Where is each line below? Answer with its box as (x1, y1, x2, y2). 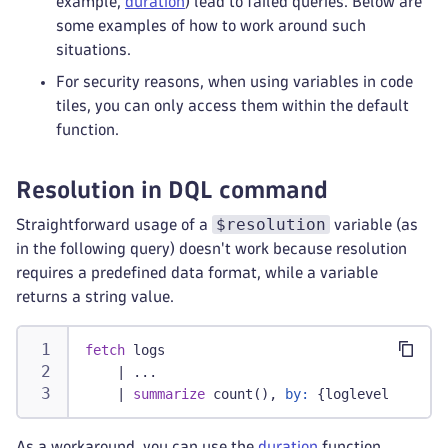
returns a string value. (16, 289, 174, 304)
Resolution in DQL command (16, 178, 328, 201)
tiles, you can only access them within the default (56, 98, 409, 113)
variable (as (330, 217, 418, 232)
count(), (205, 386, 285, 402)
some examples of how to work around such (56, 18, 366, 33)
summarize (133, 386, 205, 402)
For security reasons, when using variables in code (56, 74, 413, 89)
